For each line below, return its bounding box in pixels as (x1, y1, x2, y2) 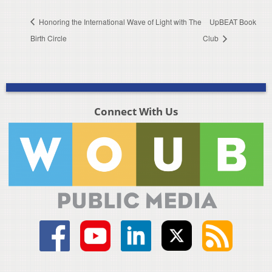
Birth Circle (30, 32, 67, 43)
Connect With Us (93, 104, 178, 118)
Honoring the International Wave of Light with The (37, 16, 202, 27)
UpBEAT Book (209, 16, 256, 27)
